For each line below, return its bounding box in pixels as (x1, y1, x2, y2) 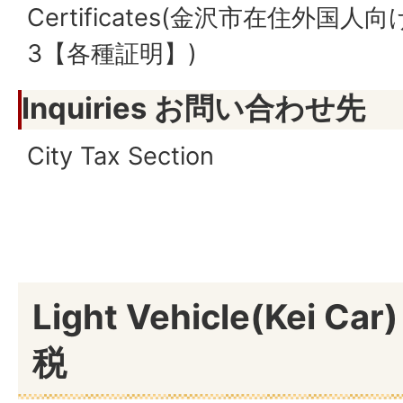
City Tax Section (27, 141, 214, 171)
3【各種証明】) (27, 39, 197, 68)
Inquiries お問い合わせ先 (22, 90, 365, 126)
